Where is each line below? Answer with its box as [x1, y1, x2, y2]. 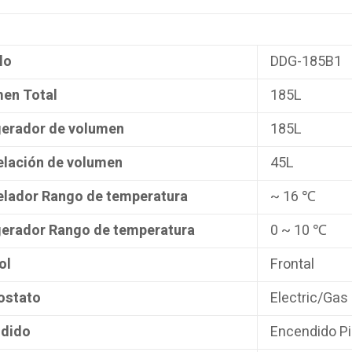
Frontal [270, 253, 314, 275]
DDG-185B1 [270, 50, 342, 72]
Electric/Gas [270, 287, 348, 309]
